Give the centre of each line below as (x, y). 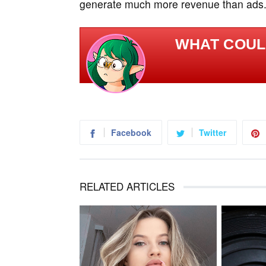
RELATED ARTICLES (127, 186)
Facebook (131, 132)
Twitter (213, 132)
